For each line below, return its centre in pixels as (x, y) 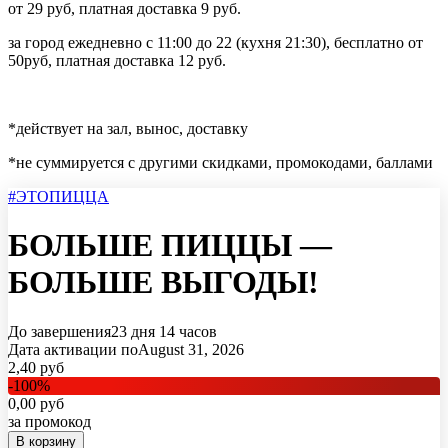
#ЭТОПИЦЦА (58, 196)
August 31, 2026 (191, 349)
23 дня (133, 331)
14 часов (188, 331)
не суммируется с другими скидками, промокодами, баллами (224, 162)
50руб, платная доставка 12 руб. (117, 60)
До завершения (59, 331)
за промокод (49, 421)
